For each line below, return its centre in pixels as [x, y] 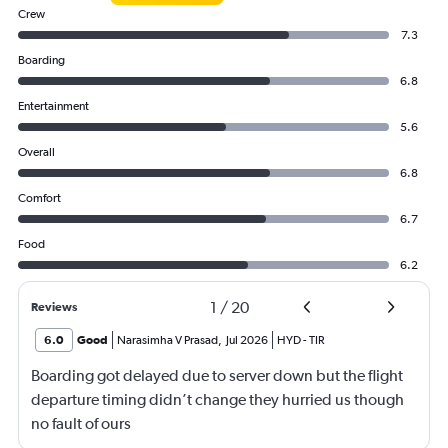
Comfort [39, 198]
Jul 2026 [247, 340]
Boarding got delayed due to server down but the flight [217, 376]
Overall [36, 152]
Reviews [54, 307]
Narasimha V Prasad [167, 340]
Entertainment [53, 106]
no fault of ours [81, 424]
